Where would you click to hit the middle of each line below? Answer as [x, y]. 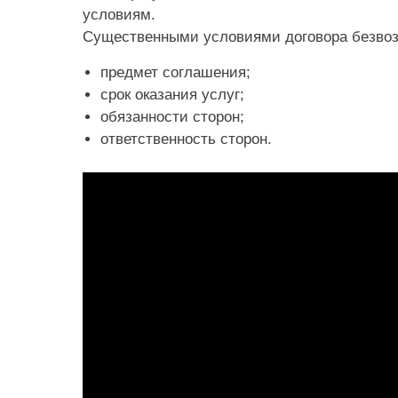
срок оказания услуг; [172, 94]
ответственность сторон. [186, 139]
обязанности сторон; [172, 116]
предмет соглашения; [175, 72]
